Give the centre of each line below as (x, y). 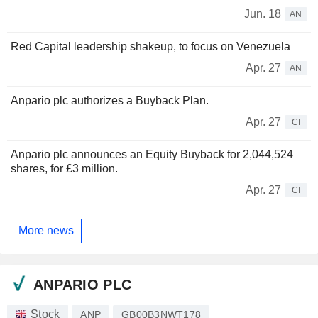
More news (46, 231)
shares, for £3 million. (64, 168)
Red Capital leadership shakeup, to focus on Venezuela (150, 46)
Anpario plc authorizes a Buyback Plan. (110, 100)
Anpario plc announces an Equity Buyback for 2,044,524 (152, 154)
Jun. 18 (263, 13)
